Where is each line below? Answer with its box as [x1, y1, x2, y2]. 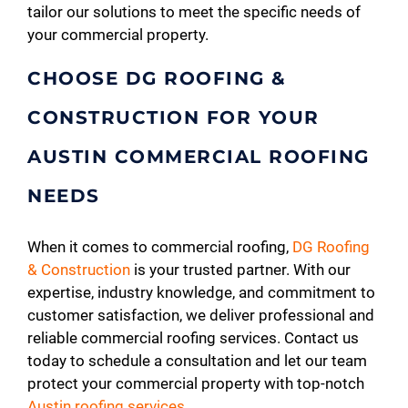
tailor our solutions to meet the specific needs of [27, 2, 361, 21]
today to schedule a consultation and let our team [27, 351, 367, 370]
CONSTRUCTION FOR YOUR [27, 106, 320, 128]
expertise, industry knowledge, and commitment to [27, 282, 375, 301]
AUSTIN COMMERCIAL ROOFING [27, 145, 370, 168]
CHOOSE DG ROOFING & [27, 66, 287, 89]
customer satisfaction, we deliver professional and [27, 305, 374, 324]
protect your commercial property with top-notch [27, 373, 364, 393]
